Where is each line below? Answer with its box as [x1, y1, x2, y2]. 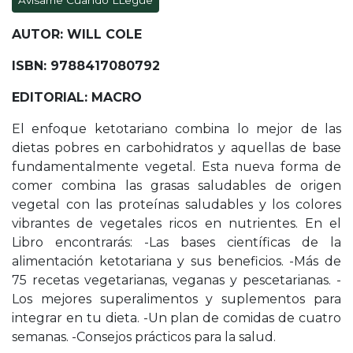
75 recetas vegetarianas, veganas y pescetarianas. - [12, 273, 341, 288]
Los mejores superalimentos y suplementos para [12, 292, 341, 307]
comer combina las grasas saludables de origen [12, 178, 341, 194]
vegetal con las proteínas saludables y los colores [12, 197, 341, 213]
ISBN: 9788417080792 [12, 58, 160, 74]
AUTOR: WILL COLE [12, 27, 146, 43]
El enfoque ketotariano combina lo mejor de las [12, 121, 341, 137]
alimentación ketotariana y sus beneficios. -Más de [12, 254, 341, 269]
